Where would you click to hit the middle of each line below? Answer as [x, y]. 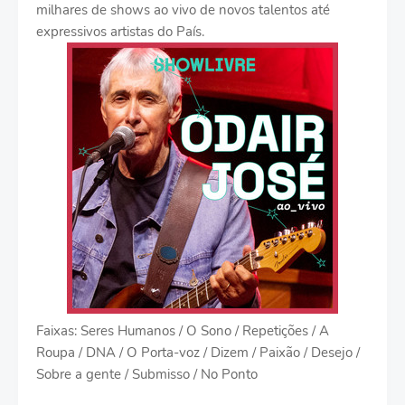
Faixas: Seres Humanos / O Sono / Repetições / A [183, 331]
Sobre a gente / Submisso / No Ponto [147, 374]
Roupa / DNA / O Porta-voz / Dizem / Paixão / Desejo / [198, 353]
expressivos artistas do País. [120, 32]
